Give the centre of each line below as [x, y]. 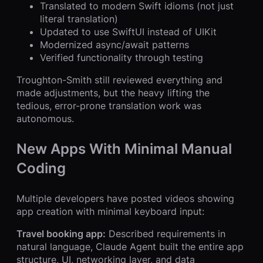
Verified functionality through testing [122, 58]
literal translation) [79, 19]
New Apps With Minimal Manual [124, 149]
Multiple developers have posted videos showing [125, 199]
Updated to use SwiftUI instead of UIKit [128, 32]
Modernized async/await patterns [114, 45]
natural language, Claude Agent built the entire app [130, 247]
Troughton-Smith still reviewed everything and [119, 80]
